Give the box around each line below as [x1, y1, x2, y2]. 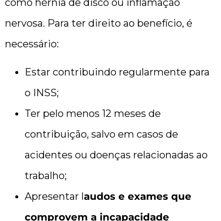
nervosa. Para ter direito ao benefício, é [5, 17, 192, 30]
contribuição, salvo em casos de [25, 128, 178, 140]
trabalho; [25, 169, 67, 182]
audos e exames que [84, 190, 191, 202]
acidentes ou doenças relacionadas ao [25, 148, 208, 161]
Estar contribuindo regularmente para [25, 66, 210, 78]
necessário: [5, 38, 59, 50]
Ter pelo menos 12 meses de [25, 107, 161, 119]
